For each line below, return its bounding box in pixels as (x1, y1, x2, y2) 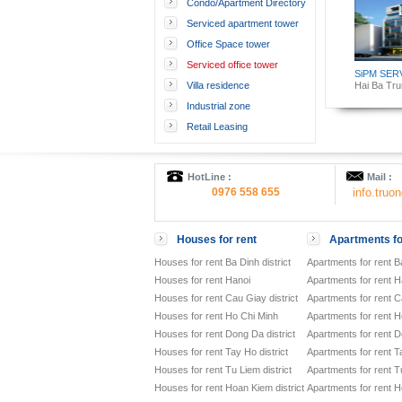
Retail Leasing (187, 121, 248, 132)
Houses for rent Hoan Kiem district (154, 382, 304, 393)
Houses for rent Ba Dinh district (154, 257, 291, 267)
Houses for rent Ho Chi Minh (154, 310, 278, 321)
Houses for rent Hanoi (154, 275, 250, 285)
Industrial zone (187, 100, 250, 111)
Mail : (367, 171, 392, 182)
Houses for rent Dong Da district (154, 328, 295, 339)
